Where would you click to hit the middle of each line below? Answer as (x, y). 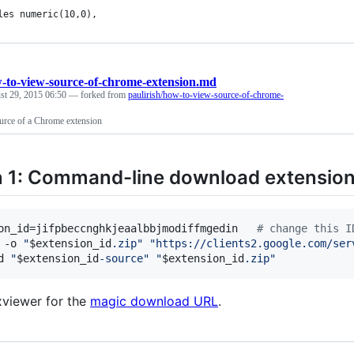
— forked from (98, 95)
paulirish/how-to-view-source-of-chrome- (206, 95)
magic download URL (154, 301)
